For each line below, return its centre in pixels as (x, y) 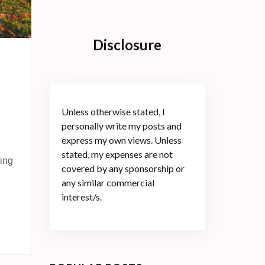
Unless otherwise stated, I (113, 111)
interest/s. (81, 196)
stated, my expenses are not (117, 154)
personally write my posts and (121, 125)
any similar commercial (108, 182)
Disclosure (127, 44)
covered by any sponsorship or (123, 168)
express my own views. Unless (121, 140)
